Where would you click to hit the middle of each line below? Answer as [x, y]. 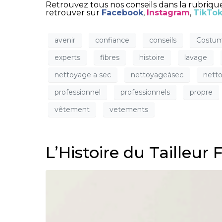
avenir [65, 40]
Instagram [168, 13]
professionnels [145, 92]
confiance [112, 40]
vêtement [72, 109]
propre [201, 92]
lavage [196, 57]
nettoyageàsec [157, 75]
